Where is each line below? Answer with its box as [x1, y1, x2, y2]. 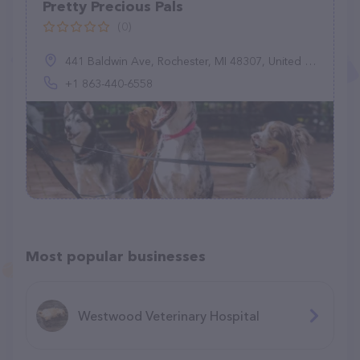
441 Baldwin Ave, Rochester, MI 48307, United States [65, 54, 305, 68]
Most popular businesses [26, 247, 206, 265]
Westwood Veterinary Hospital [78, 307, 260, 324]
